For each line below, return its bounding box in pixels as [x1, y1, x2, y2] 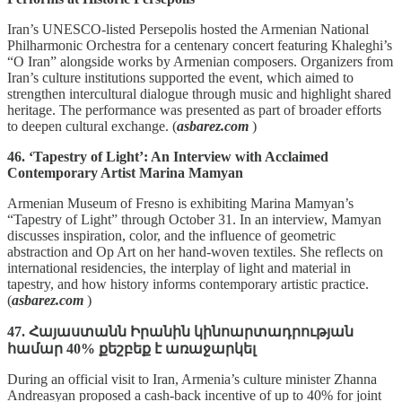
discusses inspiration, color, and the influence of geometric [7, 227, 336, 243]
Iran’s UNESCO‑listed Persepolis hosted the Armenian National [7, 21, 369, 37]
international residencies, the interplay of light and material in [7, 259, 351, 275]
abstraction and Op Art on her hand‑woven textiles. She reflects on [7, 243, 383, 259]
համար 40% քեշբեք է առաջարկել [7, 340, 256, 356]
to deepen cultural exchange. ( [7, 118, 177, 134]
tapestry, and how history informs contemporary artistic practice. [7, 275, 369, 292]
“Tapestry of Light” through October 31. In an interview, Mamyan [7, 211, 381, 227]
